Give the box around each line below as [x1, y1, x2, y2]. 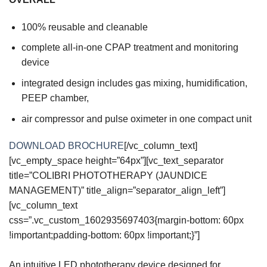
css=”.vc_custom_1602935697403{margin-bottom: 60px [9, 215, 244, 226]
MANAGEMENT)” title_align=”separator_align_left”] [9, 185, 225, 196]
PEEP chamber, [21, 92, 89, 103]
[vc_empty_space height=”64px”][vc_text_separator [9, 156, 223, 166]
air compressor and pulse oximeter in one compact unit [21, 113, 252, 124]
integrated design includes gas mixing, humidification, [21, 77, 247, 88]
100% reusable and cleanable [21, 21, 148, 32]
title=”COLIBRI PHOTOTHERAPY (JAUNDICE [9, 170, 207, 181]
